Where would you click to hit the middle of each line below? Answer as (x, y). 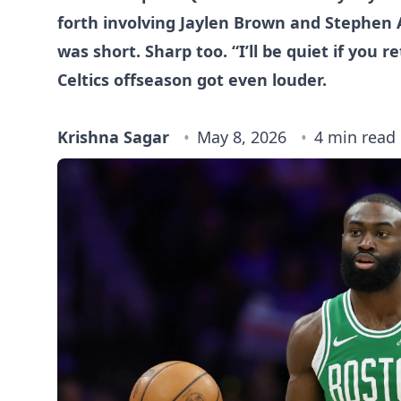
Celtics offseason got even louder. (192, 80)
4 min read (355, 137)
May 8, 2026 (242, 137)
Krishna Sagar (113, 137)
